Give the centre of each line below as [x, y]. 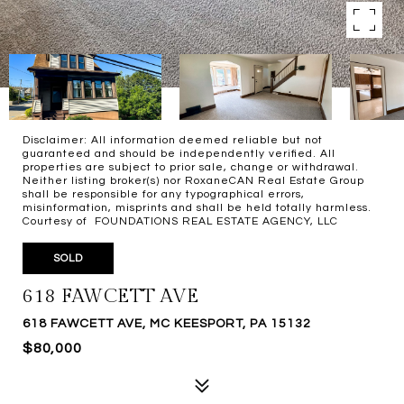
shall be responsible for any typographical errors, [164, 194]
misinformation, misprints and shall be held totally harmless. [201, 208]
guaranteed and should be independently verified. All [179, 154]
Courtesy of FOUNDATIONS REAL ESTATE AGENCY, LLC [180, 221]
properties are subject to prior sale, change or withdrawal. [191, 167]
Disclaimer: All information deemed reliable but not [173, 140]
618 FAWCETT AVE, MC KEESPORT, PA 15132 [167, 324]
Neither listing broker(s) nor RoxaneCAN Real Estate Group [193, 181]
